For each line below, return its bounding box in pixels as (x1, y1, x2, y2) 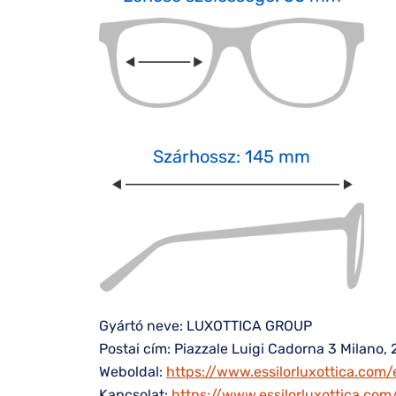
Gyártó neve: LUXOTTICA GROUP (99, 317, 312, 335)
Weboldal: (99, 363, 166, 381)
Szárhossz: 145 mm (153, 145, 310, 167)
